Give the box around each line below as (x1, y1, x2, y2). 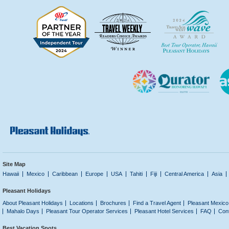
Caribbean (52, 170, 78, 177)
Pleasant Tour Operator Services (46, 208, 128, 214)
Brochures (100, 199, 126, 206)
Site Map (3, 161, 26, 167)
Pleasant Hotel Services (134, 208, 194, 214)
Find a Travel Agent (133, 199, 181, 206)
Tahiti (130, 170, 143, 177)
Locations (70, 199, 94, 206)
